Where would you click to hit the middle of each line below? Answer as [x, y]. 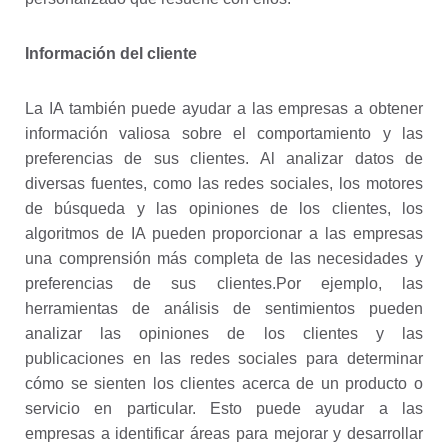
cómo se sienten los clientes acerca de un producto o [224, 383]
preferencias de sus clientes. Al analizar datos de [224, 158]
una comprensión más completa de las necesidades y [224, 258]
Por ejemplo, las [349, 283]
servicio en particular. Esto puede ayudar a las [224, 408]
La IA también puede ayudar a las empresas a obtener [224, 108]
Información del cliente [111, 53]
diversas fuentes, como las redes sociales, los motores [224, 183]
